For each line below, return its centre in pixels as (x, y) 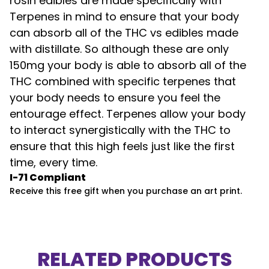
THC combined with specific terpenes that (123, 81)
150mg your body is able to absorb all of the (128, 65)
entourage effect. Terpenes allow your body (128, 114)
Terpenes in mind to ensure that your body (124, 17)
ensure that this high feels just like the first (122, 146)
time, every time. (53, 162)
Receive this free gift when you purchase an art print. (126, 191)
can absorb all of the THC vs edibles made (124, 33)
